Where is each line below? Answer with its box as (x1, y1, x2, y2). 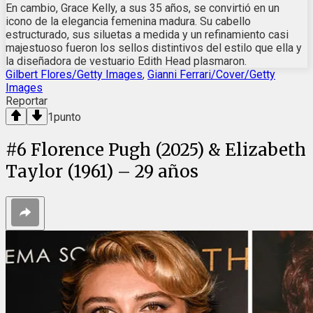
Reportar (6, 94, 48, 108)
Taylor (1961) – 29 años (6, 160, 198, 182)
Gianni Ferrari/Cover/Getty (147, 67, 275, 81)
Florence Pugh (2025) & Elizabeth (31, 138, 306, 161)
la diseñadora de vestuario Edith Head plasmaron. (6, 54, 247, 68)
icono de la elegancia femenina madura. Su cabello (6, 14, 251, 28)
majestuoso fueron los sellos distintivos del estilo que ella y (6, 41, 302, 54)
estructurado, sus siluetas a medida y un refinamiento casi (6, 27, 289, 41)
